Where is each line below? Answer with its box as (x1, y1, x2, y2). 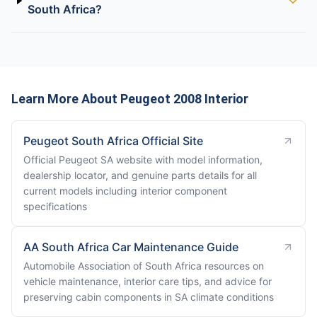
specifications (23, 200, 87, 212)
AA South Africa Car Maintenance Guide (23, 240, 238, 254)
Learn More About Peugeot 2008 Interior (11, 91, 248, 106)
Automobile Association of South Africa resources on (23, 260, 264, 272)
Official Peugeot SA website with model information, (23, 154, 263, 166)
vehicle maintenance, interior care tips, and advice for (23, 275, 272, 287)
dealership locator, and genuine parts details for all (23, 169, 257, 181)
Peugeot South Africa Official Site (23, 134, 203, 148)
